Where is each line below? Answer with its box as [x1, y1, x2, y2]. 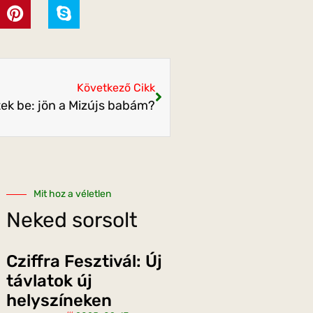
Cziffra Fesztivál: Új [6, 252, 162, 272]
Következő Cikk [77, 81, 155, 95]
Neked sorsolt [6, 208, 138, 233]
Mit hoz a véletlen [34, 188, 111, 201]
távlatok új [6, 271, 92, 291]
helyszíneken [6, 291, 112, 311]
